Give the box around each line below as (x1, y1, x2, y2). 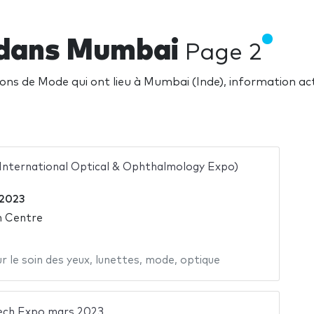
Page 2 (185, 40, 262, 64)
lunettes (95, 254, 139, 266)
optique (179, 254, 220, 266)
